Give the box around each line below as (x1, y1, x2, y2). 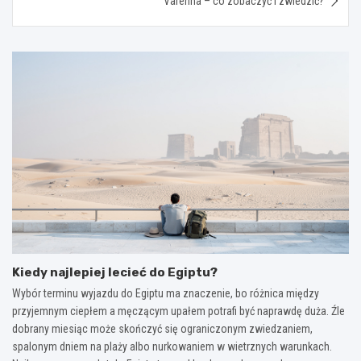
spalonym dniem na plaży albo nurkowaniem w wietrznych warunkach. (12, 339, 332, 353)
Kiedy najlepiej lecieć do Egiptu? (12, 264, 218, 280)
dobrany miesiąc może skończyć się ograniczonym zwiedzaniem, (12, 322, 313, 335)
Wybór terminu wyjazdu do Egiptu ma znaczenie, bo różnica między (12, 286, 319, 300)
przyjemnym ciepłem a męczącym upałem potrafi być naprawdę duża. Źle (12, 304, 345, 317)
